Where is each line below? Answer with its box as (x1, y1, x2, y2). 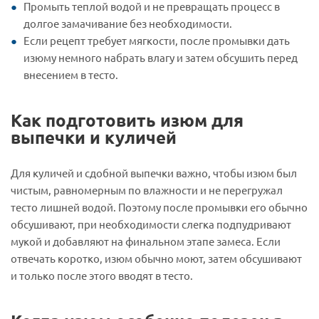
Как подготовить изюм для (11, 108, 244, 131)
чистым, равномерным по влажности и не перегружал (11, 182, 283, 197)
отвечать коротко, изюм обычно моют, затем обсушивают (11, 251, 302, 265)
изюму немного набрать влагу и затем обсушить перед (23, 50, 298, 64)
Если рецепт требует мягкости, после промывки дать (23, 33, 290, 47)
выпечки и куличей (11, 125, 177, 148)
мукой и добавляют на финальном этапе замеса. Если (11, 234, 281, 248)
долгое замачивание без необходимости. (23, 16, 232, 30)
